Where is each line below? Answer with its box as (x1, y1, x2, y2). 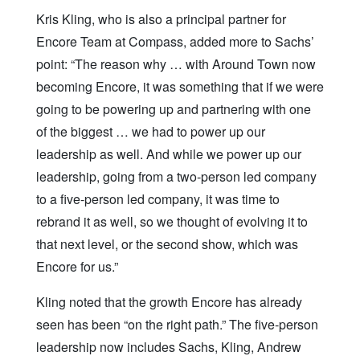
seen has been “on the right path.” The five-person (36, 315, 318, 334)
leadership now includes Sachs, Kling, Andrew (36, 337, 301, 357)
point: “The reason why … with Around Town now (36, 55, 316, 74)
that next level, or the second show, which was (36, 235, 298, 254)
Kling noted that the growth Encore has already (36, 292, 302, 312)
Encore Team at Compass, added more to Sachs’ (36, 32, 314, 51)
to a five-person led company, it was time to (36, 190, 280, 209)
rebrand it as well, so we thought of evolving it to (36, 212, 308, 231)
